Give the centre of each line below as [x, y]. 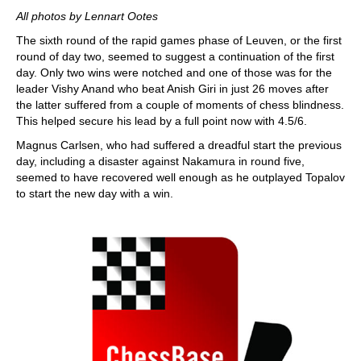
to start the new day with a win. [95, 193]
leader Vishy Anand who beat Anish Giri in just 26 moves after [172, 88]
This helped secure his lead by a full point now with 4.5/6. [162, 120]
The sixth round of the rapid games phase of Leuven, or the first [179, 40]
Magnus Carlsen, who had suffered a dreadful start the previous [179, 145]
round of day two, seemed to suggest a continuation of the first [175, 56]
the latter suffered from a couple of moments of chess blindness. [180, 104]
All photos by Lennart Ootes [87, 16]
